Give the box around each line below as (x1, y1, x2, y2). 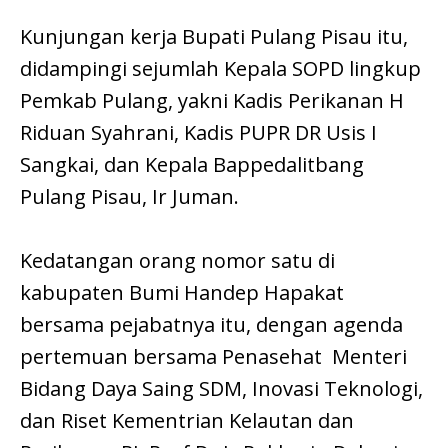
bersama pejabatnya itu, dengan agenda (20, 311, 403, 339)
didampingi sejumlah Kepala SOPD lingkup (20, 55, 421, 83)
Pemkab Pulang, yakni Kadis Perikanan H (20, 87, 404, 115)
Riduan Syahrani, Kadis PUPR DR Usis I (20, 119, 377, 147)
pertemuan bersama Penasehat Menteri (20, 343, 407, 371)
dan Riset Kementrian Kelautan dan (20, 407, 354, 435)
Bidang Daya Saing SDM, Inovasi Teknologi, (20, 375, 423, 403)
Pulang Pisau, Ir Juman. (20, 183, 239, 211)
